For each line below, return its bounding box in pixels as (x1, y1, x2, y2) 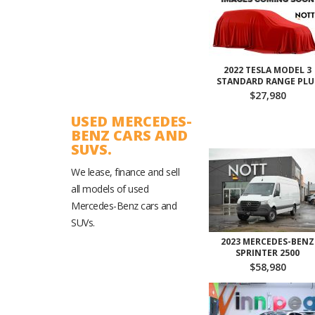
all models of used (71, 182, 148, 195)
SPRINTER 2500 (236, 247, 300, 259)
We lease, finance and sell (71, 165, 179, 179)
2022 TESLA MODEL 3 (224, 64, 311, 76)
